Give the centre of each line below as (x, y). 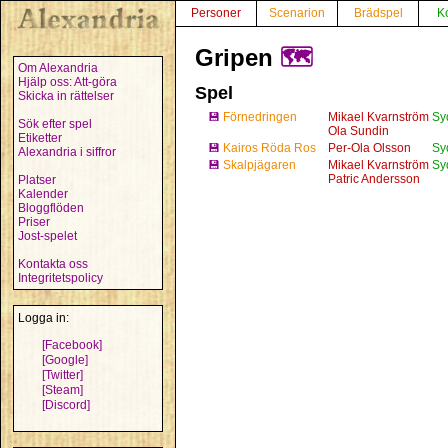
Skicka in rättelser (66, 96)
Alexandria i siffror (67, 152)
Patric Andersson (374, 179)
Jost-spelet (47, 236)
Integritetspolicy (60, 278)
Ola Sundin (358, 131)
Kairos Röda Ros (269, 148)
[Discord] (66, 405)
